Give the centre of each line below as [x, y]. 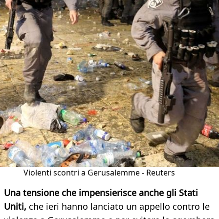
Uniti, [15, 207]
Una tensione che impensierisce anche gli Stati [101, 193]
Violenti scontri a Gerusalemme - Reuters [99, 173]
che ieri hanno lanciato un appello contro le [118, 207]
